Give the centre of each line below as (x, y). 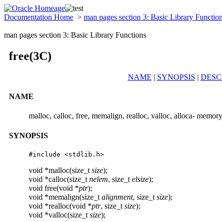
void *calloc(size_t (59, 179)
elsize (140, 179)
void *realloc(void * (60, 206)
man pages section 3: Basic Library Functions (75, 35)
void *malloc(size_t (60, 170)
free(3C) (30, 56)
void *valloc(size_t (59, 215)
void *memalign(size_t (65, 197)
